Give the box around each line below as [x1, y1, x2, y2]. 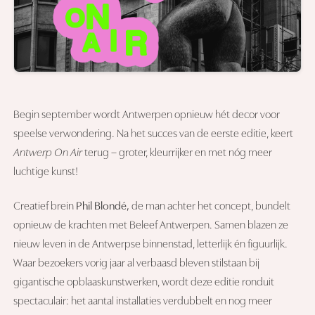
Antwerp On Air [13, 148, 83, 160]
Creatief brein [13, 201, 77, 213]
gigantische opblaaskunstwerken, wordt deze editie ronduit [13, 277, 275, 289]
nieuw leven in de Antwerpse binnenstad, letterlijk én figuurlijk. [13, 239, 288, 251]
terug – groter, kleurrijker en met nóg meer [82, 148, 273, 160]
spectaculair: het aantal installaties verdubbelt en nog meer [13, 296, 273, 308]
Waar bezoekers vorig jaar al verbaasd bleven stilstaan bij [13, 258, 260, 270]
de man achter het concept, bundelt [129, 201, 291, 213]
